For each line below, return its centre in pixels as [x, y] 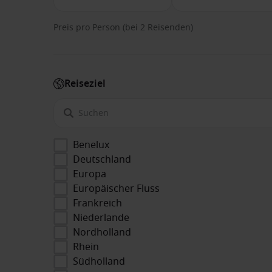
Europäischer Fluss [116, 189]
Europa [90, 174]
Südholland [99, 261]
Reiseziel [85, 84]
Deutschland [102, 159]
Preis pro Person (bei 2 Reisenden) [123, 28]
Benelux [91, 145]
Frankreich [97, 203]
